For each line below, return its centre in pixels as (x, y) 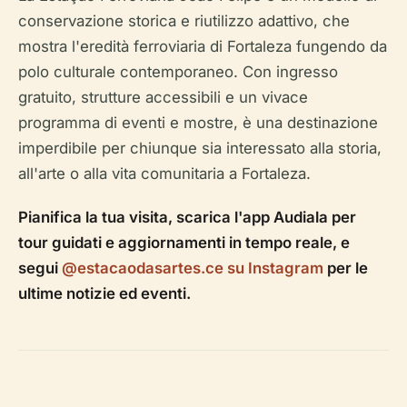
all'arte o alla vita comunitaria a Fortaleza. (164, 173)
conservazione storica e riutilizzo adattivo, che (184, 20)
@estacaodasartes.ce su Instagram (193, 268)
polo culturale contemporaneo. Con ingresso (178, 71)
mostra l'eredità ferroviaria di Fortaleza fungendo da (203, 46)
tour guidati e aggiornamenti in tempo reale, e (184, 242)
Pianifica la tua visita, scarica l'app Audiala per (187, 217)
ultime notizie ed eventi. (104, 293)
